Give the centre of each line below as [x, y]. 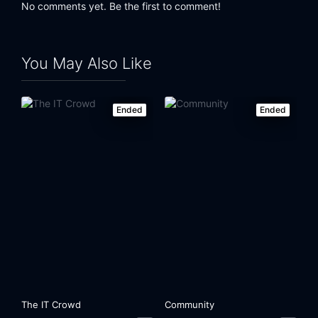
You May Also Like [87, 64]
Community [190, 304]
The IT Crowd [51, 304]
